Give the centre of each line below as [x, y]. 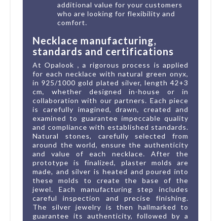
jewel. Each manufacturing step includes [110, 189]
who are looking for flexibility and [116, 13]
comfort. [72, 22]
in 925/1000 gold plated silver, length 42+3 [110, 82]
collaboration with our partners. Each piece [110, 100]
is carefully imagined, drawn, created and [110, 109]
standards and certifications [103, 51]
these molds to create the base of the [110, 180]
